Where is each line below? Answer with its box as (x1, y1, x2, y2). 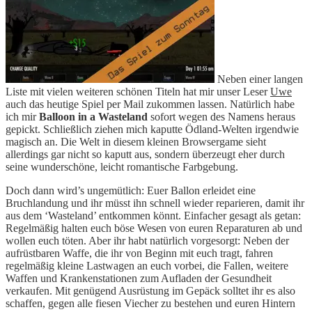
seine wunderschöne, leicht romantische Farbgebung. (6, 160, 238, 173)
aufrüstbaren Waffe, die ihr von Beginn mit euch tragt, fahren (6, 247, 273, 259)
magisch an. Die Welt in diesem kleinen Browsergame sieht (6, 135, 266, 148)
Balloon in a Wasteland (39, 110, 148, 123)
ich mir (6, 110, 39, 123)
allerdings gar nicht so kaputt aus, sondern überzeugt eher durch (6, 148, 285, 160)
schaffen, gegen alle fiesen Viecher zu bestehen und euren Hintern (6, 297, 295, 309)
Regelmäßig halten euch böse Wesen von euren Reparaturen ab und (6, 221, 302, 234)
